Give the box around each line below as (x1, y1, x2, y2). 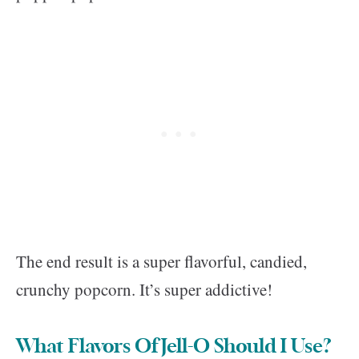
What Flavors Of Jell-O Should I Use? (16, 337, 332, 357)
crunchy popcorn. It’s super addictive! (16, 278, 272, 301)
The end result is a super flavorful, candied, (16, 250, 307, 272)
